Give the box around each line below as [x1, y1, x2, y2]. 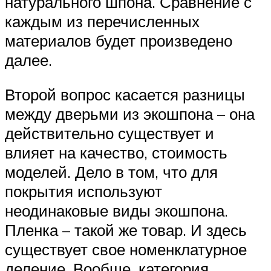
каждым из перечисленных [5, 11, 200, 31]
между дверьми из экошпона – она [5, 104, 255, 124]
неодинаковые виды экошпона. [5, 201, 228, 221]
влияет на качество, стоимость [5, 143, 227, 163]
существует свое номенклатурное [5, 240, 247, 260]
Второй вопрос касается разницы [5, 85, 245, 105]
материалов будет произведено [5, 30, 232, 50]
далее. [5, 50, 52, 70]
